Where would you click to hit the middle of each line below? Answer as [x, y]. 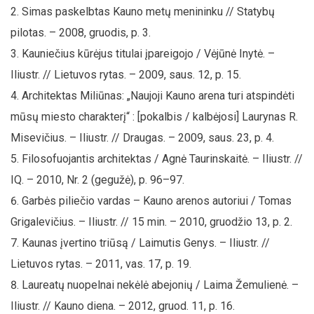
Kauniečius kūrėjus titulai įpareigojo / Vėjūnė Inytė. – [148, 53]
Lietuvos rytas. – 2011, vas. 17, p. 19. [101, 264]
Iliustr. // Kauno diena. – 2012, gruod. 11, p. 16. [123, 306]
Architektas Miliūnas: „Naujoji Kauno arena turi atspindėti [158, 95]
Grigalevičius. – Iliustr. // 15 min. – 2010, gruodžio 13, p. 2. [151, 221]
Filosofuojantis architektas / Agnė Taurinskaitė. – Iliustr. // [162, 158]
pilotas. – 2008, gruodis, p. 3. [81, 32]
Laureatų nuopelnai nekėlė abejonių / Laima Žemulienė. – [160, 285]
